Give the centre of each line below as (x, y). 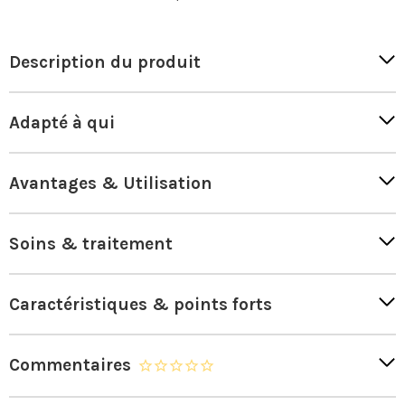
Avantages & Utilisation (111, 184)
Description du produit (105, 62)
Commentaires (70, 365)
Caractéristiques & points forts (141, 305)
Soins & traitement (91, 244)
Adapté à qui (62, 123)
